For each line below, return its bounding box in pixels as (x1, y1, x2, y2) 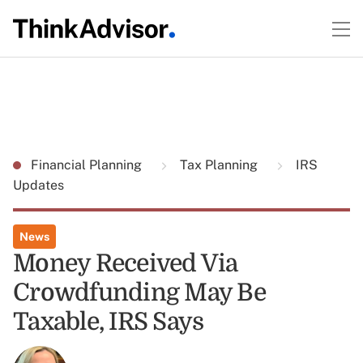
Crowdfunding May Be (13, 279, 266, 306)
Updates (13, 177, 64, 193)
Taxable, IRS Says (13, 308, 204, 335)
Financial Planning (31, 157, 145, 173)
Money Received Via (13, 250, 238, 277)
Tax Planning (177, 157, 261, 173)
